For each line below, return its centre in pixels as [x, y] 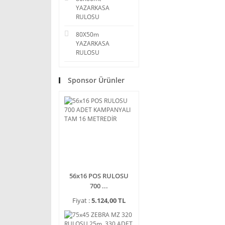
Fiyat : [82, 200]
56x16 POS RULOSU [99, 176]
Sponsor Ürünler [96, 80]
